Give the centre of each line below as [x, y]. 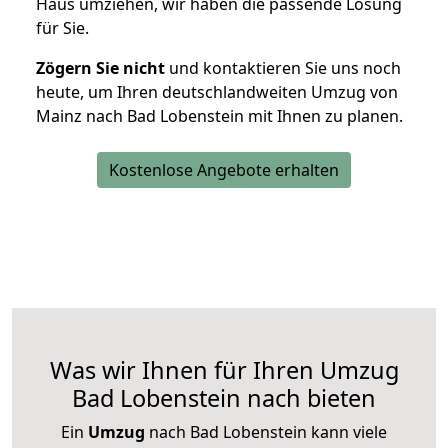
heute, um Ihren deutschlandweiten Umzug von [217, 92]
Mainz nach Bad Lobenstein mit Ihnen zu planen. [219, 116]
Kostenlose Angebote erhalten [224, 170]
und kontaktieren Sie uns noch [283, 68]
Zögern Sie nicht [100, 68]
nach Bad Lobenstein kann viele [266, 432]
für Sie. [62, 28]
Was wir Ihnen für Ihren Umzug [224, 370]
